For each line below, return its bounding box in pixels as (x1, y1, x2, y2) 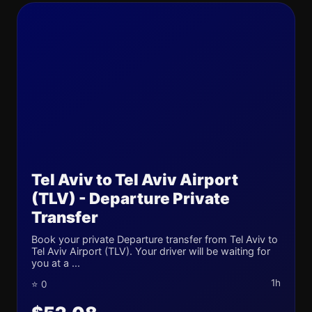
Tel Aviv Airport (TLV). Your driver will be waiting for (31, 245, 270, 257)
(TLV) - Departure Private (31, 189, 230, 208)
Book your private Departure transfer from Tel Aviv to (31, 233, 278, 245)
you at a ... (31, 257, 80, 269)
